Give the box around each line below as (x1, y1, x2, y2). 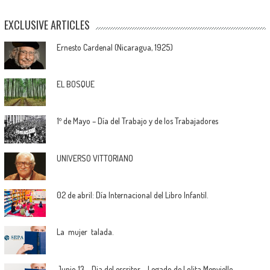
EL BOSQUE (56, 78, 95, 89)
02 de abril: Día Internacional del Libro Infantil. (56, 189, 209, 200)
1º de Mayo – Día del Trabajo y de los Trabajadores (56, 116, 218, 127)
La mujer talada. (56, 227, 114, 237)
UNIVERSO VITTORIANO (56, 152, 133, 163)
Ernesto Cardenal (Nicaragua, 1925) (56, 42, 173, 52)
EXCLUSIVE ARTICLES (4, 16, 90, 33)
